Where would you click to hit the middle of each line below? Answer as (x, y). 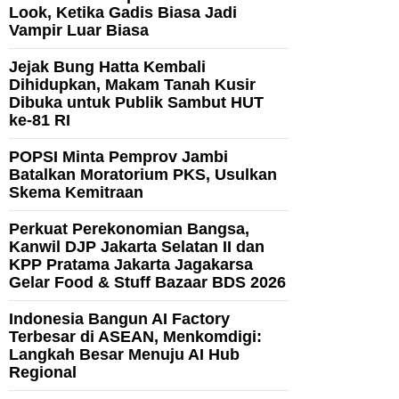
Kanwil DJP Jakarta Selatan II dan (137, 247)
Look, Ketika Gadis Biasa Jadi (123, 13)
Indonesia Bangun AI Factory (119, 319)
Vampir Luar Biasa (79, 31)
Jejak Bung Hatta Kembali (107, 67)
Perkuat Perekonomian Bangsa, (129, 229)
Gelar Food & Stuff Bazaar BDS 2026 (147, 283)
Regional (43, 373)
